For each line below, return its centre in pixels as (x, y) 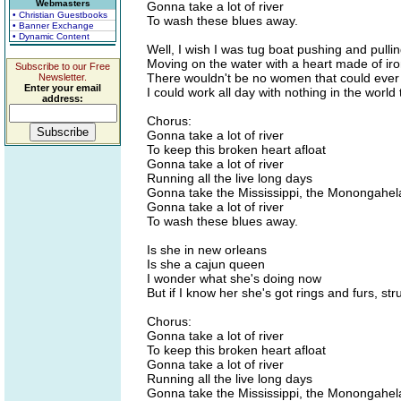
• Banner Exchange (53, 26)
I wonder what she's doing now (234, 278)
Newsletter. (63, 77)
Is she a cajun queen (206, 264)
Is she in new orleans (207, 250)
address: (63, 98)
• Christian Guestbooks (60, 15)
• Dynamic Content (51, 36)
